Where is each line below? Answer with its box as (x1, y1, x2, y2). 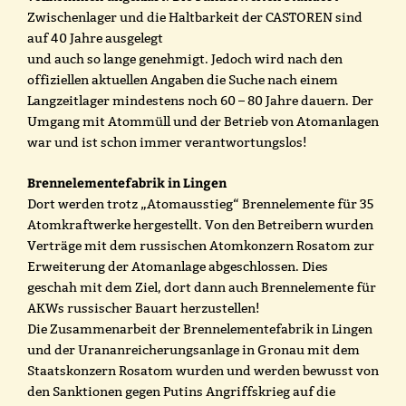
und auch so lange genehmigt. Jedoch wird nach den (27, 50, 343, 67)
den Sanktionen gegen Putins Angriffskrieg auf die (27, 382, 335, 400)
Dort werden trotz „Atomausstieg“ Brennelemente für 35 (27, 195, 373, 212)
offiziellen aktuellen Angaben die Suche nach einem (27, 71, 338, 88)
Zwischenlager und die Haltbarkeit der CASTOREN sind (27, 8, 362, 25)
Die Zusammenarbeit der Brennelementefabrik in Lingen (27, 320, 372, 337)
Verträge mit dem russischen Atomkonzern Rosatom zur (27, 237, 374, 254)
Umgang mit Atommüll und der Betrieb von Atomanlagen (27, 112, 379, 130)
